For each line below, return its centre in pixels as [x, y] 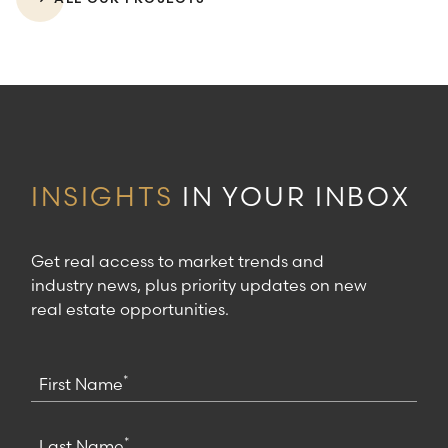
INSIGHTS [102, 197]
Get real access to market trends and [177, 261]
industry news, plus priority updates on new [199, 285]
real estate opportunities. [130, 309]
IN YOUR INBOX [292, 197]
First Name [81, 384]
